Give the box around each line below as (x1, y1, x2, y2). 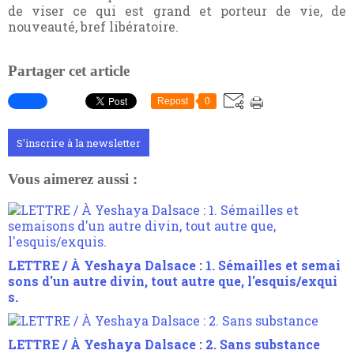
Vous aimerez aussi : (8, 171, 137, 188)
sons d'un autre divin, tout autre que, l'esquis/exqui (8, 272, 337, 289)
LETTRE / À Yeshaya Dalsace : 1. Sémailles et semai (8, 256, 341, 273)
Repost (157, 96, 188, 107)
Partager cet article (8, 62, 130, 79)
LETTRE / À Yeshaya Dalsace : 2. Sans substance (8, 335, 320, 352)
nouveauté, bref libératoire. (8, 17, 179, 35)
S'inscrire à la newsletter (17, 136, 141, 151)
